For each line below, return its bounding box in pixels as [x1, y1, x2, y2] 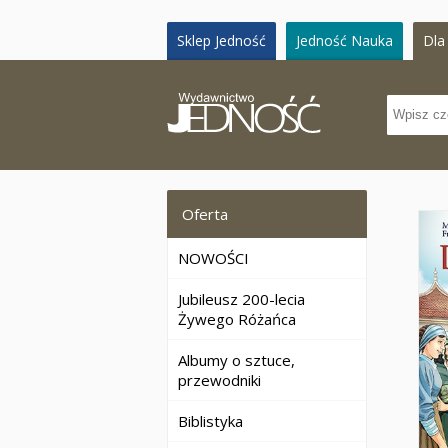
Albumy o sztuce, [178, 350, 295, 370]
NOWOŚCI [178, 248, 249, 268]
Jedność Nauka [296, 31, 393, 50]
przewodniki [178, 370, 261, 390]
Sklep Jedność [177, 31, 266, 50]
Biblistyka [178, 411, 243, 431]
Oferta [182, 204, 228, 224]
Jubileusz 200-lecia [178, 289, 305, 309]
